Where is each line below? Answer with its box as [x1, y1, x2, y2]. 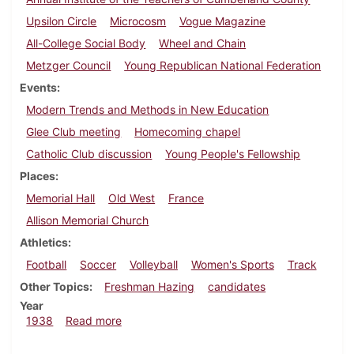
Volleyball [129, 258, 178, 272]
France [168, 191, 204, 205]
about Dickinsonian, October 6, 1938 [120, 313, 311, 327]
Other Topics [20, 280, 89, 294]
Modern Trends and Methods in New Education [26, 103, 269, 117]
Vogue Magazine [179, 14, 265, 28]
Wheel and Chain [159, 36, 247, 51]
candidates [208, 280, 266, 294]
